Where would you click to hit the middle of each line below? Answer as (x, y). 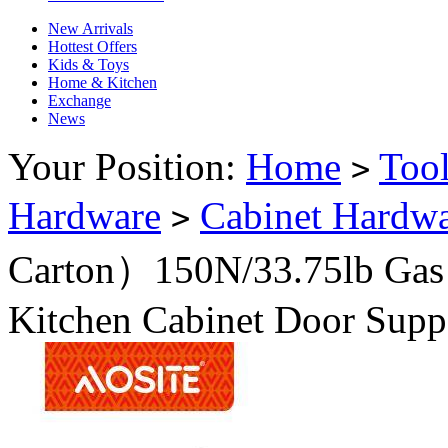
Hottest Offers (92, 47)
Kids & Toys (88, 65)
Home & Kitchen (102, 83)
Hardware (84, 216)
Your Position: (127, 167)
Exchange (79, 101)
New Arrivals (90, 29)
